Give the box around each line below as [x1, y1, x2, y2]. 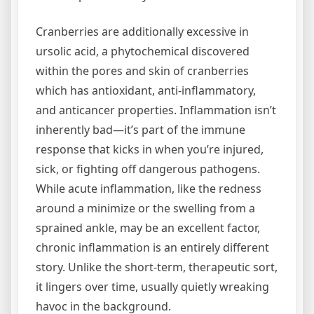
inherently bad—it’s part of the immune [36, 122, 245, 137]
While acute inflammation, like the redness [36, 181, 261, 196]
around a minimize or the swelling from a [36, 200, 255, 216]
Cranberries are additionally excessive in [36, 24, 249, 39]
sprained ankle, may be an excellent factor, [36, 220, 260, 235]
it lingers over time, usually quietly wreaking [36, 279, 269, 294]
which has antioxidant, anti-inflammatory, [36, 83, 256, 98]
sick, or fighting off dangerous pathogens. [36, 161, 260, 177]
